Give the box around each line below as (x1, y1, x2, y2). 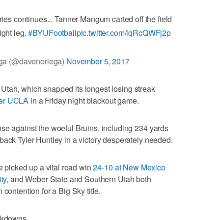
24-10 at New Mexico (93, 162, 165, 173)
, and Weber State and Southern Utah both (6, 173, 151, 185)
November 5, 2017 (66, 55, 130, 67)
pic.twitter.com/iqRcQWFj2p (76, 27, 171, 39)
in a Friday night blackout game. (28, 95, 139, 107)
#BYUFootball (28, 27, 77, 39)
